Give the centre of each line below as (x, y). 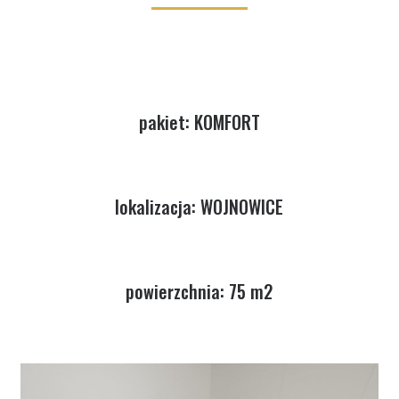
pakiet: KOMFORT (199, 122)
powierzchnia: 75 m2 (199, 291)
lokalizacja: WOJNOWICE (199, 206)
